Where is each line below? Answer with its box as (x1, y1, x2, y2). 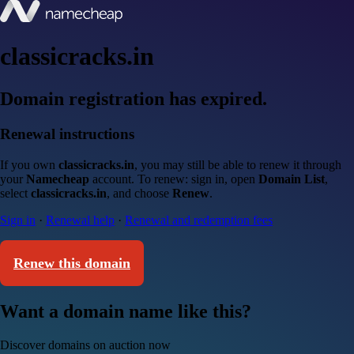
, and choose (107, 186, 172, 200)
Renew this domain (13, 254, 130, 271)
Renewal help (46, 213, 115, 227)
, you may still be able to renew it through (134, 157, 341, 171)
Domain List (258, 171, 325, 186)
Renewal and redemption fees (125, 213, 273, 227)
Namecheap (26, 171, 89, 186)
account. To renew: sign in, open (89, 171, 258, 186)
